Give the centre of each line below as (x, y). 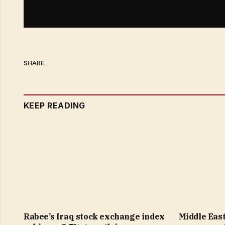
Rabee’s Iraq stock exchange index (94, 216)
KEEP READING (54, 105)
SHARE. (35, 63)
